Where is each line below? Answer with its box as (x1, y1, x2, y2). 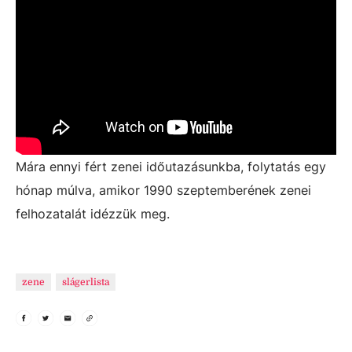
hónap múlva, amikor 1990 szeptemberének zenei (16, 182, 311, 198)
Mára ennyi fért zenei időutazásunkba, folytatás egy (16, 159, 326, 174)
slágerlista (62, 277, 110, 288)
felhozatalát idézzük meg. (16, 206, 170, 222)
